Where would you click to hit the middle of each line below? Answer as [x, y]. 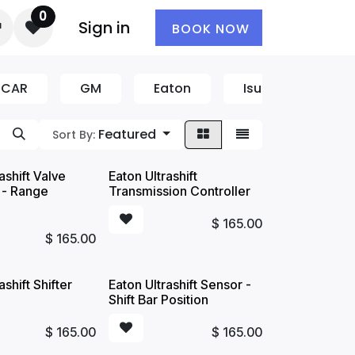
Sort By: [74, 135]
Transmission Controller [179, 191]
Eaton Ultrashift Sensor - [179, 284]
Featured [128, 134]
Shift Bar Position [158, 300]
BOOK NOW [209, 29]
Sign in [104, 28]
